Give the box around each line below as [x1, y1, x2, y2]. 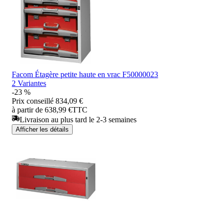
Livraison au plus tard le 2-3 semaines [20, 115, 137, 124]
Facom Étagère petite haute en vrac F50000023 [12, 70, 158, 79]
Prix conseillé [12, 96, 54, 105]
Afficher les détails [16, 125, 69, 133]
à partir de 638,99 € [12, 105, 72, 114]
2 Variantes [12, 79, 46, 87]
